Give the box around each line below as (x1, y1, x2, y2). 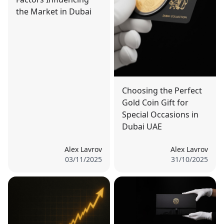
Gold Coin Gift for (122, 97, 188, 108)
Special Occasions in (122, 109, 198, 120)
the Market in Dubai (16, 6, 91, 17)
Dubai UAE (122, 121, 162, 132)
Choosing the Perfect (122, 85, 202, 96)
